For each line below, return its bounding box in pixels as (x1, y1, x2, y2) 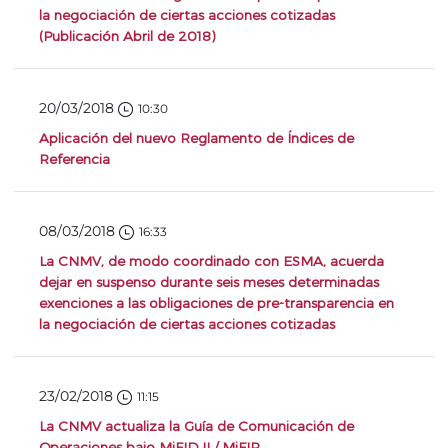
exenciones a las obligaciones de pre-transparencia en (39, 294, 394, 311)
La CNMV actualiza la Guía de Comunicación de (39, 417, 354, 434)
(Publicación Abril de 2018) (39, 27, 215, 44)
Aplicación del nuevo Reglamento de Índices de (39, 129, 354, 146)
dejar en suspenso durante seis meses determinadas (39, 273, 379, 290)
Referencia (39, 150, 110, 167)
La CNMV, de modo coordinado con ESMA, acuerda (39, 252, 384, 269)
